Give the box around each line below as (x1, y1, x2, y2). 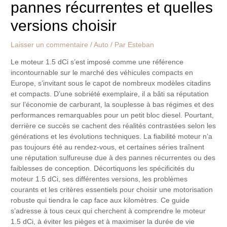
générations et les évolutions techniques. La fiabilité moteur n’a (11, 133, 213, 141)
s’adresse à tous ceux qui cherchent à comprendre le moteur (11, 207, 206, 215)
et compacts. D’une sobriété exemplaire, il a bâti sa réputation (11, 90, 209, 98)
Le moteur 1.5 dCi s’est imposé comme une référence (11, 58, 184, 66)
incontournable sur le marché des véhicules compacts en (11, 69, 194, 77)
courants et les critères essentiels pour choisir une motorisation (11, 186, 213, 194)
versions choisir (11, 17, 117, 34)
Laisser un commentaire (11, 41, 89, 49)
